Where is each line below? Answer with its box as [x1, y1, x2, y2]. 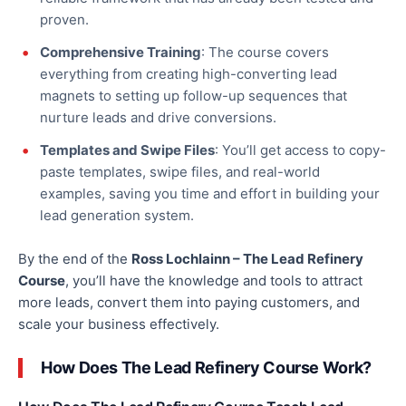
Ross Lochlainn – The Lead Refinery [131, 250, 363, 268]
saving [109, 185, 150, 203]
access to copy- [281, 141, 386, 159]
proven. [40, 11, 89, 29]
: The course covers [201, 43, 329, 62]
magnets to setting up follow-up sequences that [40, 87, 347, 105]
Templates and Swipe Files [40, 141, 215, 159]
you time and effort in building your [150, 185, 380, 203]
